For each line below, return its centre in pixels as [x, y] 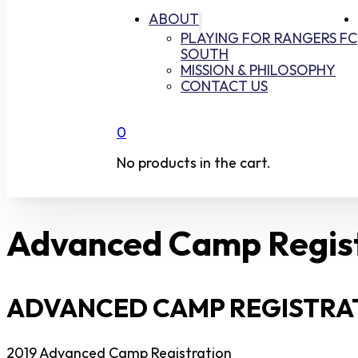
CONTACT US [224, 87]
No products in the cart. [194, 164]
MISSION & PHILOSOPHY [258, 71]
